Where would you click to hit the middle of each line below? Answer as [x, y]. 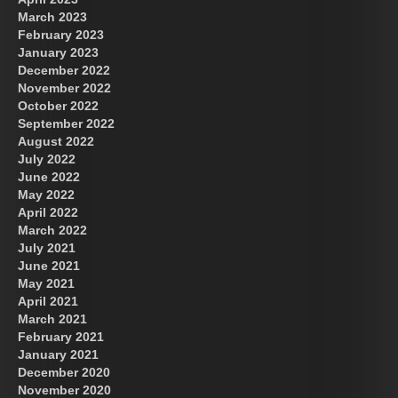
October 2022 [58, 105]
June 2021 [49, 265]
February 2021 [61, 336]
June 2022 [49, 176]
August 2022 [56, 141]
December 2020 [64, 372]
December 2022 [64, 70]
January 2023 [58, 52]
